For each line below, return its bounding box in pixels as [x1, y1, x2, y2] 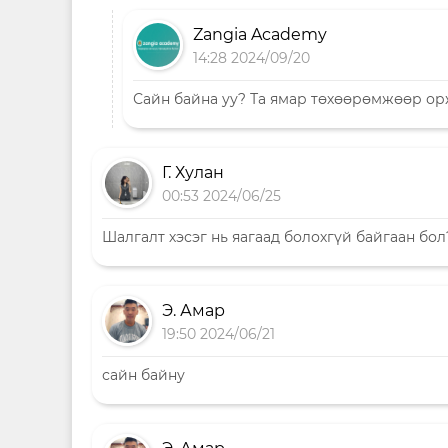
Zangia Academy [193, 25, 327, 44]
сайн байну [102, 366, 185, 384]
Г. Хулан [162, 163, 224, 182]
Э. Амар [162, 301, 225, 320]
